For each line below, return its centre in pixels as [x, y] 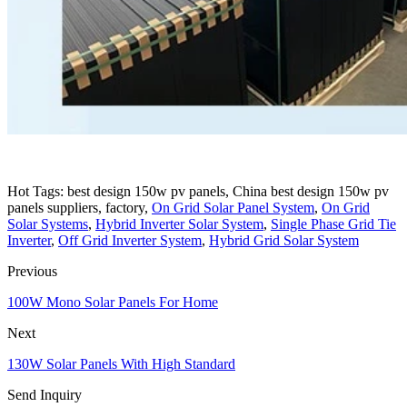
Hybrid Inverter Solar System [179, 223]
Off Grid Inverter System [130, 240]
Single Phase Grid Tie [333, 223]
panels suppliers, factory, [79, 207]
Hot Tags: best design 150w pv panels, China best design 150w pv [198, 191]
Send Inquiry [45, 394]
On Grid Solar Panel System [233, 207]
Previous [32, 271]
